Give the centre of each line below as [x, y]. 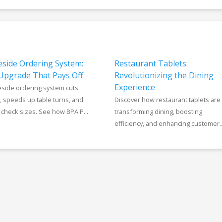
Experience [135, 87]
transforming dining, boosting [158, 111]
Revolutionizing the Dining [164, 75]
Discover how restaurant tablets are [167, 100]
